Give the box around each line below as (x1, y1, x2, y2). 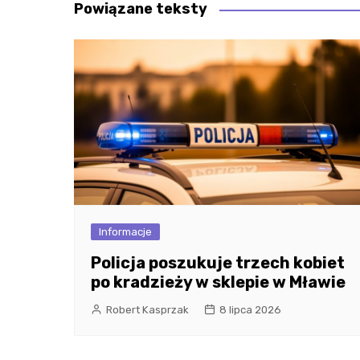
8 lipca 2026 (219, 304, 281, 317)
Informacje (99, 226, 152, 239)
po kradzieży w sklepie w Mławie (91, 272, 346, 292)
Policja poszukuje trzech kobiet (91, 253, 345, 273)
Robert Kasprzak (106, 304, 189, 317)
